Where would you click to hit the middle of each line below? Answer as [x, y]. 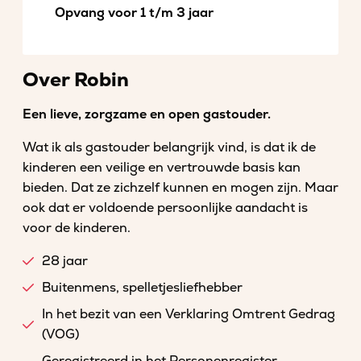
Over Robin [76, 80]
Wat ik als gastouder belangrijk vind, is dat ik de [169, 147]
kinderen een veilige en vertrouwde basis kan [162, 168]
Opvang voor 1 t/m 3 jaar [134, 13]
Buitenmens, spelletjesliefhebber [142, 288]
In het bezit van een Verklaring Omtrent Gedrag [189, 314]
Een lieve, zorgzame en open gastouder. [147, 114]
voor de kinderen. [77, 228]
